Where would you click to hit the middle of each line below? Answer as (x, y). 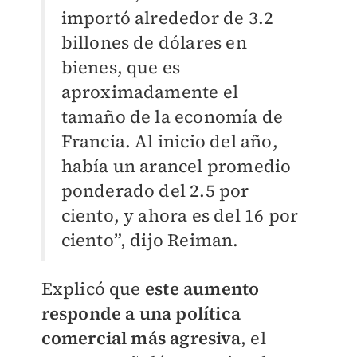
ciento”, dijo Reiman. (150, 240)
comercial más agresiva (141, 338)
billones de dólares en (154, 43)
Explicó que (93, 289)
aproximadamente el (150, 92)
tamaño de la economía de (172, 117)
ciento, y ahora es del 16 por (180, 216)
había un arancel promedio (176, 166)
